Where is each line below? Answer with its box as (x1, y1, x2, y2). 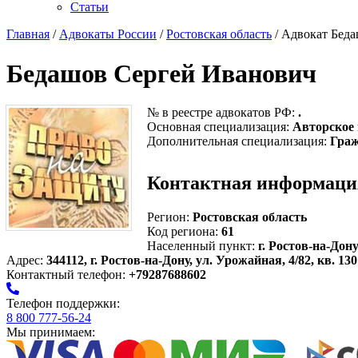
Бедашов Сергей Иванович (6, 58, 316, 88)
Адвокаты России (59, 27, 157, 42)
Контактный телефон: (6, 268, 129, 282)
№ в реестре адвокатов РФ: (147, 105, 298, 120)
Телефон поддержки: (6, 296, 120, 311)
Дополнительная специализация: (147, 134, 330, 149)
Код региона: (147, 225, 218, 239)
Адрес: (6, 253, 46, 268)
